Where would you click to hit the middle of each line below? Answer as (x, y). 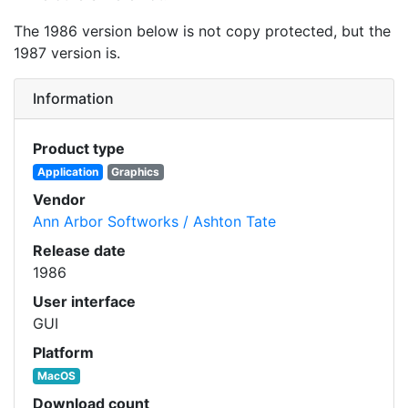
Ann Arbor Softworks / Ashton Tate (154, 221)
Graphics (136, 171)
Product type (79, 148)
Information (73, 98)
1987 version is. (67, 52)
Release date (79, 250)
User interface (84, 301)
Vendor (59, 199)
